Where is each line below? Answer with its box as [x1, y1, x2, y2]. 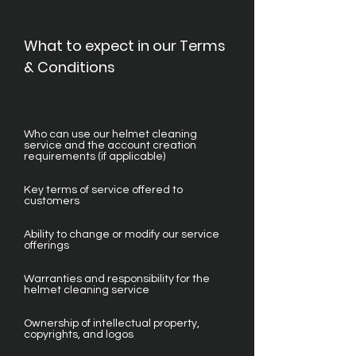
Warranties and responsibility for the [24, 273, 210, 284]
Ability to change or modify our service [24, 229, 219, 240]
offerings [24, 240, 69, 251]
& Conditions [24, 57, 115, 77]
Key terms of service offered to [24, 184, 183, 195]
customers [24, 195, 79, 207]
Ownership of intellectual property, [24, 318, 199, 329]
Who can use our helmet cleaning [24, 129, 197, 140]
